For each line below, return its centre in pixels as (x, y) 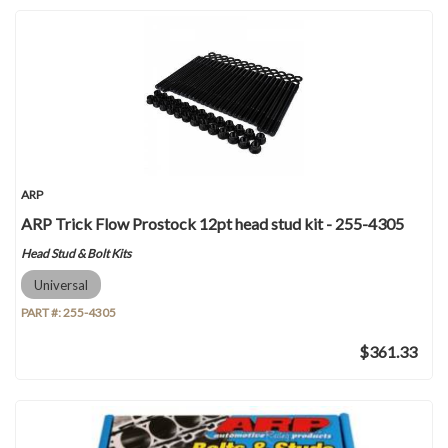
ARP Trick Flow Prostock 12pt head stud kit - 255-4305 (212, 223)
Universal (61, 284)
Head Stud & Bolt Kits (76, 253)
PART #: (42, 312)
